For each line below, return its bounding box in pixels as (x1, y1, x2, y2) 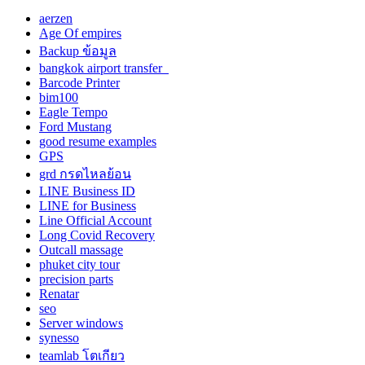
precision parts (39, 271, 113, 286)
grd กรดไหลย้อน (39, 166, 131, 181)
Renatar (39, 286, 79, 301)
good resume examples (39, 134, 156, 148)
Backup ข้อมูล (39, 43, 117, 58)
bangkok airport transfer (39, 60, 169, 75)
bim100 (39, 90, 78, 104)
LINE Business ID (39, 183, 135, 198)
